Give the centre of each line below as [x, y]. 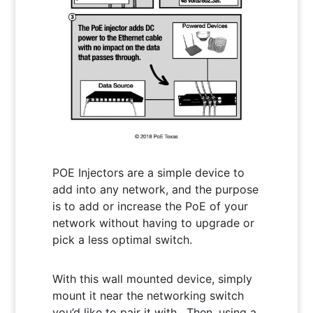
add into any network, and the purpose [155, 190]
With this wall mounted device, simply [152, 279]
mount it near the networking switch [148, 296]
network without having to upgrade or [153, 223]
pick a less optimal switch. [122, 240]
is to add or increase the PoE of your [150, 206]
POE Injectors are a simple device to [148, 173]
